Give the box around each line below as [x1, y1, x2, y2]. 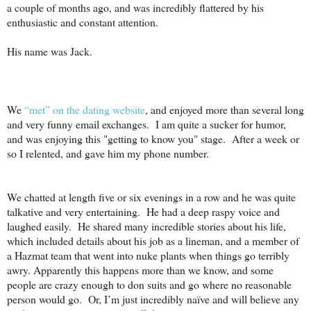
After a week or [232, 131, 299, 146]
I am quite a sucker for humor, [155, 117, 286, 132]
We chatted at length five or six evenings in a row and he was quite [7, 190, 296, 205]
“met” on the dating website [24, 102, 145, 117]
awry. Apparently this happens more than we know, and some [7, 262, 274, 278]
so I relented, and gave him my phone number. [7, 146, 209, 161]
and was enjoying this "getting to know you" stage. [7, 131, 226, 146]
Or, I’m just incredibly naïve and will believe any [88, 292, 299, 307]
